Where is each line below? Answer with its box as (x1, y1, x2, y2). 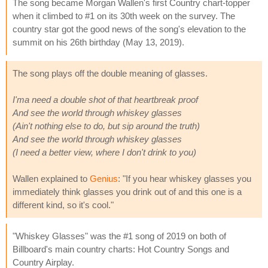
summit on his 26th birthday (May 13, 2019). (13, 36, 184, 47)
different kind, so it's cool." (13, 199, 114, 210)
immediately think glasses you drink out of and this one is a (13, 186, 242, 197)
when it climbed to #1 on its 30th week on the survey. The (13, 10, 235, 21)
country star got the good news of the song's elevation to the (13, 23, 246, 34)
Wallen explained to (13, 173, 90, 184)
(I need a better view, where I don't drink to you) (13, 147, 196, 157)
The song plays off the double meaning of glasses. (13, 68, 208, 78)
